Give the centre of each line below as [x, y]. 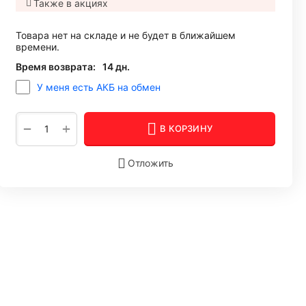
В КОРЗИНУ [186, 129]
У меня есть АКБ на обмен [98, 87]
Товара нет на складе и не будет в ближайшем [126, 36]
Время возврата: [56, 67]
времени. [38, 47]
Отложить [151, 163]
